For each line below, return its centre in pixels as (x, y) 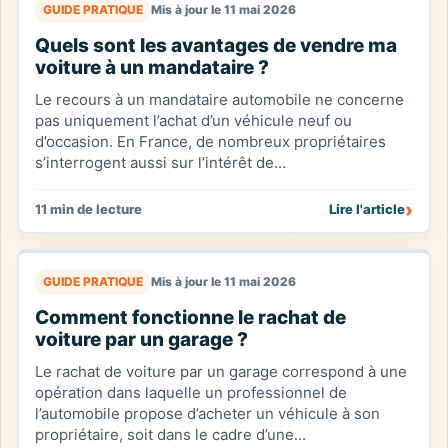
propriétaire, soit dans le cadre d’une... (170, 434)
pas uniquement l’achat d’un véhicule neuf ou (193, 120)
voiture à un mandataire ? (152, 67)
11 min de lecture (88, 209)
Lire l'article (367, 209)
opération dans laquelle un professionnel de (191, 392)
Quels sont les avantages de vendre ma (216, 45)
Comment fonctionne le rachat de (190, 317)
